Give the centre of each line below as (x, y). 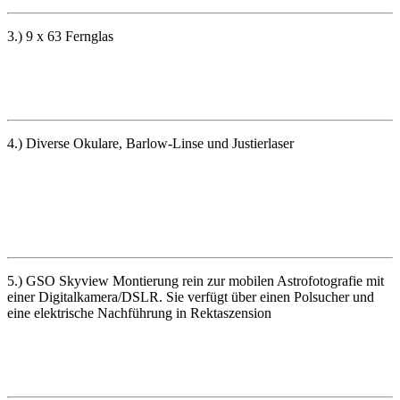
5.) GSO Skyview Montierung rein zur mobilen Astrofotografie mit (196, 280)
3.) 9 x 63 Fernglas (60, 36)
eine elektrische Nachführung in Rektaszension (139, 312)
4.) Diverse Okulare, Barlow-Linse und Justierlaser (150, 143)
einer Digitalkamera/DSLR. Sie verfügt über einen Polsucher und (191, 296)
